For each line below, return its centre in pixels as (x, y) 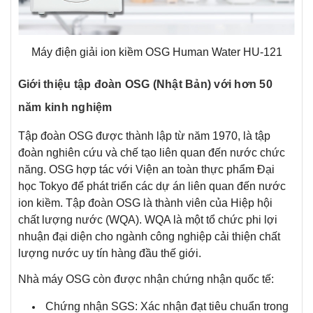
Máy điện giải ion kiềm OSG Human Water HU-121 (156, 52)
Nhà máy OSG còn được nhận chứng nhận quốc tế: (146, 279)
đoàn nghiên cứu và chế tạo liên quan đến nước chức (152, 152)
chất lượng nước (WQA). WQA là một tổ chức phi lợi (148, 219)
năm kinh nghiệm (65, 107)
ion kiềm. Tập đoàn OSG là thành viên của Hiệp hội (145, 203)
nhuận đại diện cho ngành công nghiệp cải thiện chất (149, 236)
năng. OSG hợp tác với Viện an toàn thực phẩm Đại (146, 169)
